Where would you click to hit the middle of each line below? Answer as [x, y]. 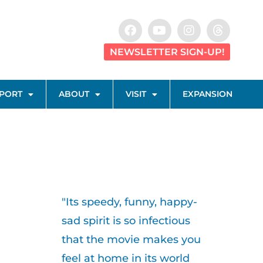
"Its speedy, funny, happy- [129, 202]
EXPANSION [208, 94]
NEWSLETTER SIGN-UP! [167, 52]
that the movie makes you [131, 240]
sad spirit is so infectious [126, 221]
